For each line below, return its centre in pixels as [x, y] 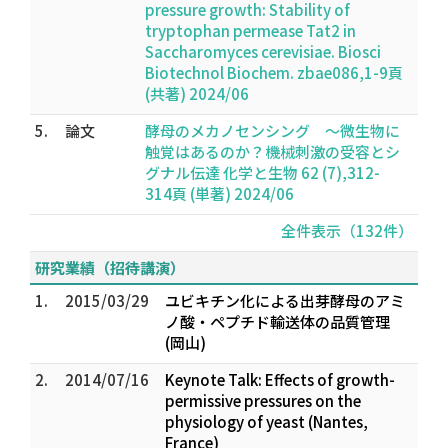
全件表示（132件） [347, 230]
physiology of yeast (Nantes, [266, 421]
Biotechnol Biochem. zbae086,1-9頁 [274, 72]
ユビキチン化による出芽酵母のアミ [285, 300]
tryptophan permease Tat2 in [250, 30]
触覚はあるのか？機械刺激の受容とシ [272, 151]
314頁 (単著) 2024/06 [219, 193]
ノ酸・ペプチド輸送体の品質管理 [277, 321]
